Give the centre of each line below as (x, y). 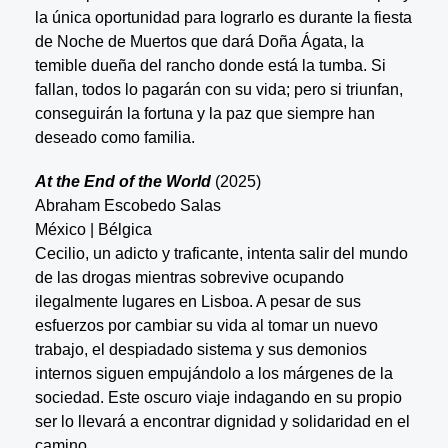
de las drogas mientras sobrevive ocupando (189, 277)
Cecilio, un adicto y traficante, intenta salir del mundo (221, 253)
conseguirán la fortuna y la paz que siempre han (204, 113)
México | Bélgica (93, 229)
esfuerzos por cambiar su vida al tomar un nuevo (206, 325)
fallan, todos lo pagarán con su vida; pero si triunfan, (218, 89)
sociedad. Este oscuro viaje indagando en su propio (218, 397)
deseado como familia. (114, 137)
